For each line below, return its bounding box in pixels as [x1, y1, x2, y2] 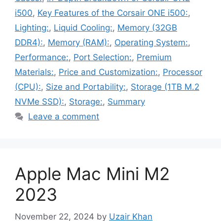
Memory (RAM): [48, 37, 110, 48]
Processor [163, 67, 202, 77]
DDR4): [15, 37, 43, 48]
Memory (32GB [117, 23, 177, 33]
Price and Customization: [59, 67, 158, 77]
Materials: [15, 67, 54, 77]
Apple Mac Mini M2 [15, 163, 170, 184]
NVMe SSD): [15, 97, 64, 107]
